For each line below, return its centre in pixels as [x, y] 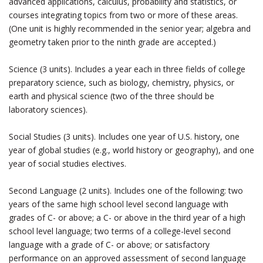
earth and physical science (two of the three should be [112, 96]
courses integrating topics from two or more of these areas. [123, 15]
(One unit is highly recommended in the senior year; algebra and [130, 28]
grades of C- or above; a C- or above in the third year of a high [127, 218]
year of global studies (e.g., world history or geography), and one [131, 150]
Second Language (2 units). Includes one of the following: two [126, 190]
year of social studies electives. [68, 163]
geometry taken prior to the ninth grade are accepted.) [112, 42]
